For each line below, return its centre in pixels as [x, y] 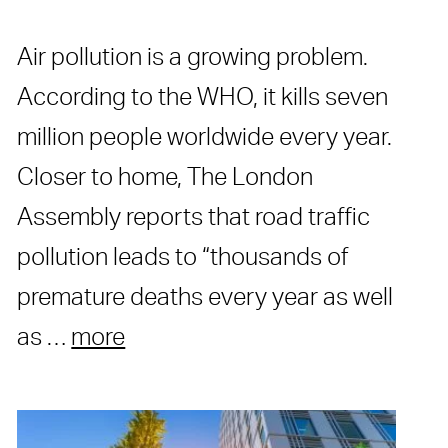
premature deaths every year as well [205, 297]
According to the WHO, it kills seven [203, 97]
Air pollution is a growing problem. [193, 57]
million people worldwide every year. [205, 137]
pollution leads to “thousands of [183, 257]
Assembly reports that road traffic [194, 217]
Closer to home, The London [165, 177]
